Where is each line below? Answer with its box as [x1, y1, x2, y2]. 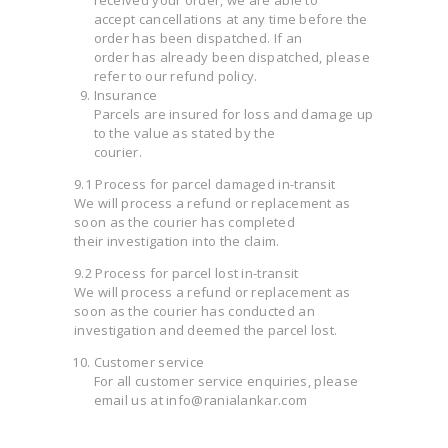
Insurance [93, 85, 158, 104]
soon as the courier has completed [74, 212, 295, 231]
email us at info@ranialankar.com [93, 390, 308, 409]
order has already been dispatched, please [93, 47, 370, 66]
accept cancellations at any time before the [93, 9, 368, 28]
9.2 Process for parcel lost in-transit [74, 263, 299, 282]
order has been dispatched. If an [93, 28, 303, 47]
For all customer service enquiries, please [93, 371, 359, 390]
